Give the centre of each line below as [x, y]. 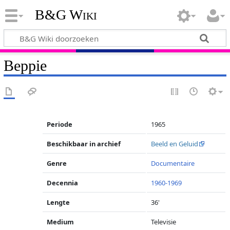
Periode [60, 124]
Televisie [164, 222]
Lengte [59, 202]
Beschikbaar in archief [84, 144]
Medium [61, 222]
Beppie [25, 65]
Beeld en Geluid [175, 144]
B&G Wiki [66, 15]
